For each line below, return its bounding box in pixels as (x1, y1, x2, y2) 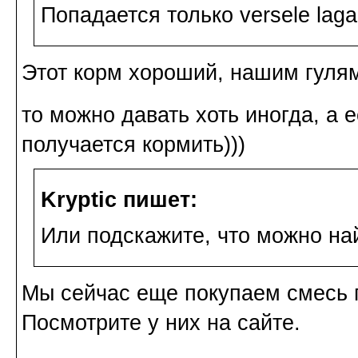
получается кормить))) (22, 133, 245, 157)
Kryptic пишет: (41, 187, 197, 212)
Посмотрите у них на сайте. (22, 310, 300, 335)
